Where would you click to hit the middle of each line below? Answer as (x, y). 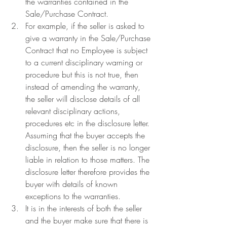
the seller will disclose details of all (84, 99)
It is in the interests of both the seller (85, 208)
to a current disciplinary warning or (85, 62)
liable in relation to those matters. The (89, 160)
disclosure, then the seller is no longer (89, 147)
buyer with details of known (73, 184)
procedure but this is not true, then (83, 74)
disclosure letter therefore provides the (89, 172)
